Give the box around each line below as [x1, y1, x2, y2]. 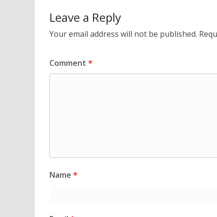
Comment [49, 58, 88, 69]
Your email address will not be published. [49, 29, 197, 40]
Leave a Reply [49, 9, 121, 26]
